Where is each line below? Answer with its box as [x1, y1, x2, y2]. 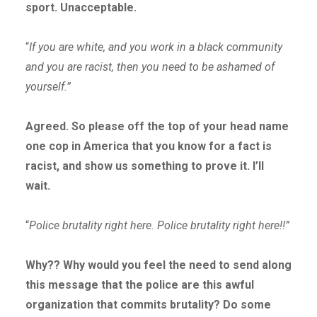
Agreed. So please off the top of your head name [25, 120, 289, 134]
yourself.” [25, 80, 71, 94]
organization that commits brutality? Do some [25, 298, 271, 312]
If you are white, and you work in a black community [28, 40, 282, 54]
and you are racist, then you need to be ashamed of [25, 60, 275, 74]
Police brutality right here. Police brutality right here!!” [28, 219, 289, 233]
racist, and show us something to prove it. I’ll [25, 159, 264, 173]
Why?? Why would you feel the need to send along [25, 258, 292, 272]
